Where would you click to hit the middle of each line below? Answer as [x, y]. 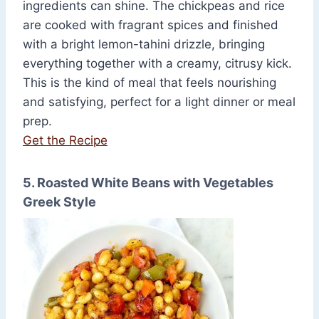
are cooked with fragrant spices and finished [151, 25]
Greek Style [59, 202]
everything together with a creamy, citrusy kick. [157, 64]
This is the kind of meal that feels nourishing [150, 83]
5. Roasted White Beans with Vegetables [148, 183]
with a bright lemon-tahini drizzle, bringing [144, 45]
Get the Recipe [65, 141]
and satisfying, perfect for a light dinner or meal [159, 102]
